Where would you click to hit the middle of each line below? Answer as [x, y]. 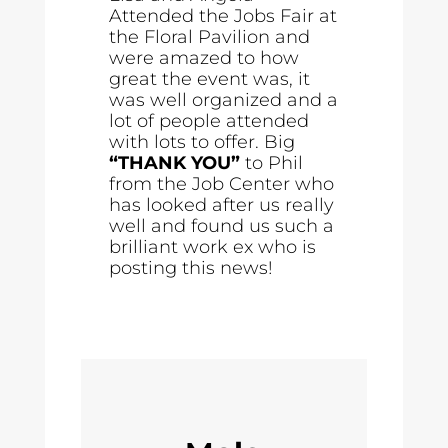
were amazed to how [204, 58]
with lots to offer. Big [202, 142]
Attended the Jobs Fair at [223, 16]
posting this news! [191, 268]
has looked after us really [222, 205]
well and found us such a [222, 226]
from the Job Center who [222, 184]
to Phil [272, 163]
